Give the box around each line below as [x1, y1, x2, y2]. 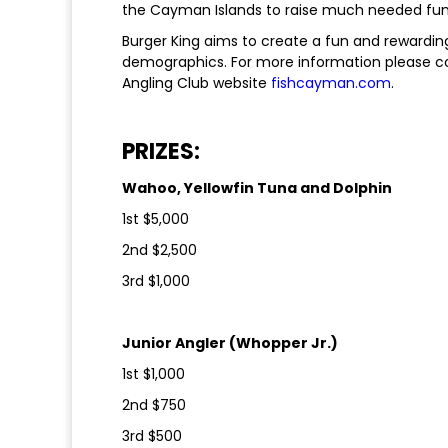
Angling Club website [122, 73, 271, 94]
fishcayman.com [271, 73, 391, 94]
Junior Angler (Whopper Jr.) [122, 333, 338, 354]
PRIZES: [122, 136, 200, 168]
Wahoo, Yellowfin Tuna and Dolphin [122, 178, 392, 199]
